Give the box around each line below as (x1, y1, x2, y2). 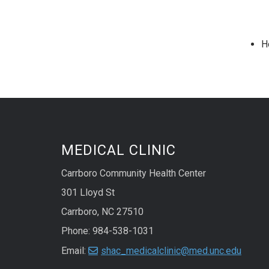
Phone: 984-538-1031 (61, 225, 154, 237)
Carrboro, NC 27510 (61, 206, 144, 218)
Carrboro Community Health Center (61, 168, 206, 180)
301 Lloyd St (61, 187, 115, 199)
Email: (61, 245, 88, 257)
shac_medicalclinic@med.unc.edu (101, 245, 241, 257)
